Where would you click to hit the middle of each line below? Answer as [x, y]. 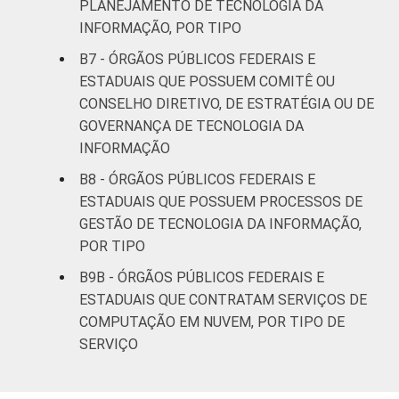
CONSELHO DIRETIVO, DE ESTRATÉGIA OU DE [227, 103]
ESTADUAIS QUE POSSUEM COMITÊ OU [207, 81]
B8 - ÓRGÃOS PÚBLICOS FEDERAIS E [197, 179]
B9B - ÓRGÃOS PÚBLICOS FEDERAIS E [202, 277]
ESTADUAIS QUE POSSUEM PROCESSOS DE [221, 201]
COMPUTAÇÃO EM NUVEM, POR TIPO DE [212, 322]
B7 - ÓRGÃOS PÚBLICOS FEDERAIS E [197, 59]
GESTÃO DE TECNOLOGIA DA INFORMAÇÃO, [220, 224]
